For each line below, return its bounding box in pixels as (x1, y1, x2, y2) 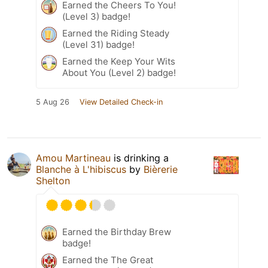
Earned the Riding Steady (62, 28, 169, 39)
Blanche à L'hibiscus (36, 163, 126, 176)
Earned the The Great (62, 254, 153, 266)
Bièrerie (144, 163, 178, 176)
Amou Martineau (36, 152, 111, 165)
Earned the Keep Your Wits (62, 56, 175, 68)
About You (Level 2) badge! (62, 67, 176, 79)
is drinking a (111, 152, 169, 165)
